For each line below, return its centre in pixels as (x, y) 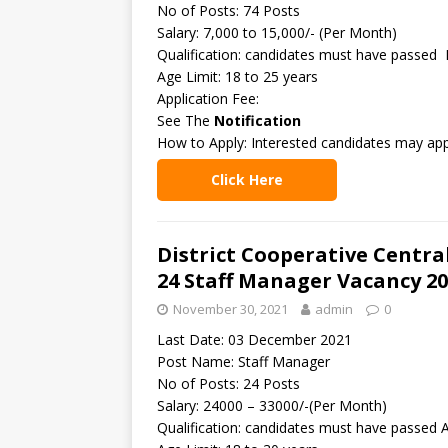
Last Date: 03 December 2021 (254, 339)
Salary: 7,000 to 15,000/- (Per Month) (277, 32)
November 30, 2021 (230, 309)
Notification (257, 120)
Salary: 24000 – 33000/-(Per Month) (272, 405)
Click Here (247, 179)
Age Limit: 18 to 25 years (237, 76)
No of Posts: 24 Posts (228, 383)
